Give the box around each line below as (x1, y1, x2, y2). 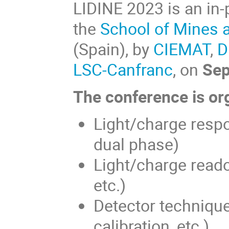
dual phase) (94, 133, 179, 155)
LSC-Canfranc (73, 58, 173, 80)
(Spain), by (73, 37, 154, 60)
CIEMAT (153, 37, 211, 60)
